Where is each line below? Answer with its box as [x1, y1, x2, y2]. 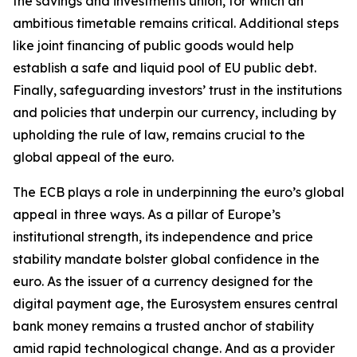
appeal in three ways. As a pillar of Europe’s [13, 206, 280, 222]
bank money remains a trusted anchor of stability [13, 318, 314, 334]
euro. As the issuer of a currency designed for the [13, 273, 313, 289]
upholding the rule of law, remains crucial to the [13, 127, 305, 143]
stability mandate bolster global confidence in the [13, 251, 320, 267]
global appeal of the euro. [13, 149, 174, 165]
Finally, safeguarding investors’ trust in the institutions [13, 82, 342, 98]
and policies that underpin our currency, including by [13, 104, 336, 120]
